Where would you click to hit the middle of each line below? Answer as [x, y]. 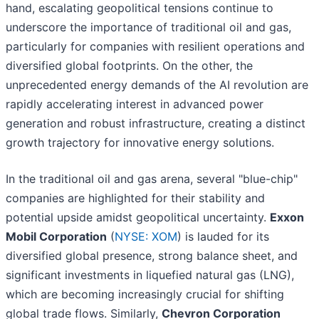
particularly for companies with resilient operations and [155, 47]
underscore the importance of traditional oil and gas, [148, 27]
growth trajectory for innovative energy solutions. [140, 143]
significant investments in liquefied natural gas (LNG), [150, 275]
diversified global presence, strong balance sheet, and [152, 256]
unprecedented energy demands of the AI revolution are [157, 85]
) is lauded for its [223, 237]
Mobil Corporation [56, 237]
